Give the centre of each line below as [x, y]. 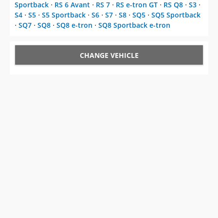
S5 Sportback [64, 15]
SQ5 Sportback [176, 15]
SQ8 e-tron [74, 25]
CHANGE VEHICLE [109, 55]
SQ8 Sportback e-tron [134, 25]
